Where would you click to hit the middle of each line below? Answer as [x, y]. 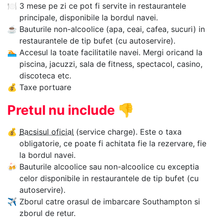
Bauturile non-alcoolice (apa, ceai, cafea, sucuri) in [112, 29]
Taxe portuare [45, 87]
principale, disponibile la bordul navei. [89, 18]
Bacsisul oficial [46, 132]
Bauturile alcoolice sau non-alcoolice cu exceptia [109, 167]
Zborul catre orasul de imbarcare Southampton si [110, 202]
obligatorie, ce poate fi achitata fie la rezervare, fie [113, 144]
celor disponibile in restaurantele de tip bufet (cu [109, 178]
